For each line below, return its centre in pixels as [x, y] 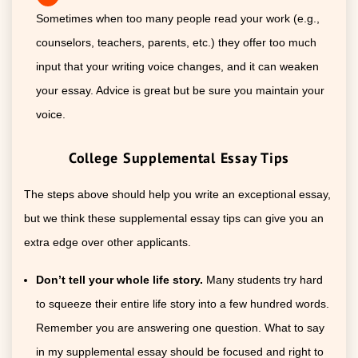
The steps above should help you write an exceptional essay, [177, 194]
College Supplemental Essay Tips [179, 157]
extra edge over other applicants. [107, 242]
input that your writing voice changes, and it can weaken [177, 66]
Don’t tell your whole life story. [121, 279]
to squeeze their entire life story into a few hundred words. [183, 303]
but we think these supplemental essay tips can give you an [174, 218]
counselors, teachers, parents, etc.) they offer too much [176, 42]
